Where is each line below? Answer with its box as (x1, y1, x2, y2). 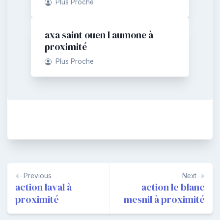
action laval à (15, 180, 72, 194)
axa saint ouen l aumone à (45, 28, 153, 41)
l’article (7, 195, 43, 208)
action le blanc (141, 180, 205, 194)
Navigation (7, 164, 59, 176)
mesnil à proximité (124, 192, 205, 206)
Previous (24, 171, 52, 180)
